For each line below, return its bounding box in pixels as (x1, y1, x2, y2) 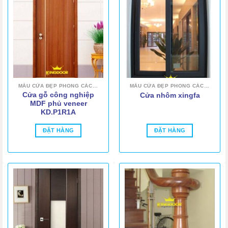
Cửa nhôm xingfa (139, 91, 200, 99)
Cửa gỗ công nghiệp (22, 91, 94, 99)
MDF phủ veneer (30, 99, 87, 107)
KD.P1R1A (41, 108, 76, 116)
